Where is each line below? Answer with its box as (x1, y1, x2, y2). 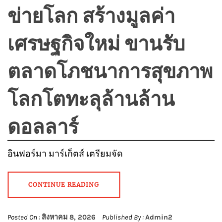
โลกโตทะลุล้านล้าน (7, 85, 174, 111)
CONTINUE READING (28, 181, 99, 189)
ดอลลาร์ (7, 112, 78, 139)
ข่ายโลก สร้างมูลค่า (7, 1, 175, 28)
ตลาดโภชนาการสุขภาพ (7, 57, 213, 84)
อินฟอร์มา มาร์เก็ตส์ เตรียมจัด (7, 148, 123, 160)
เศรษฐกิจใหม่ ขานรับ (7, 29, 185, 56)
